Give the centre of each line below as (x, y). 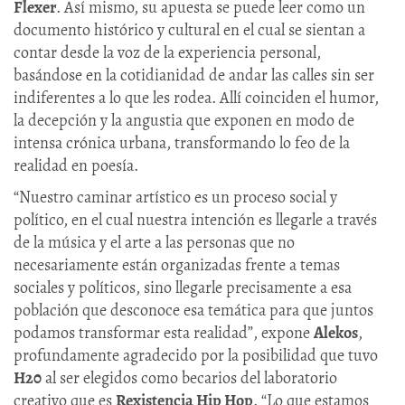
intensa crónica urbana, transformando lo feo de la (182, 142)
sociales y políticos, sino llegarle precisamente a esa (183, 287)
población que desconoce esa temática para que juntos (193, 310)
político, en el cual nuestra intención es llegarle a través (195, 219)
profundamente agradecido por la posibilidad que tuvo (196, 355)
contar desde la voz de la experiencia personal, (167, 52)
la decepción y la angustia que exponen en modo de (184, 120)
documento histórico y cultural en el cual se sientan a (189, 29)
